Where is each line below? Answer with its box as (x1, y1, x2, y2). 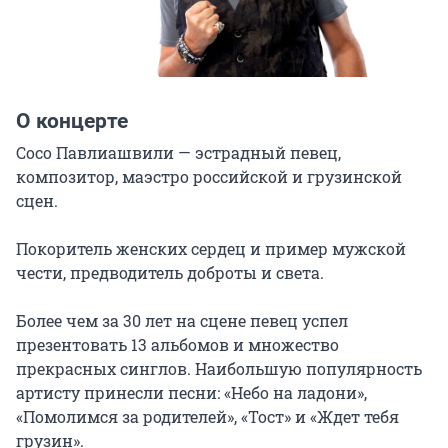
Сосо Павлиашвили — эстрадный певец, (16, 141, 341, 163)
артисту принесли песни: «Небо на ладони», (16, 381, 367, 403)
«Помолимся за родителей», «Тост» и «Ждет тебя (16, 405, 399, 427)
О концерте (16, 108, 128, 133)
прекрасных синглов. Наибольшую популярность (16, 357, 422, 379)
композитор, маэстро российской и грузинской (16, 165, 402, 187)
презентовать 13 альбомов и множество (16, 333, 339, 355)
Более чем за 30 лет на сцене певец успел (16, 309, 348, 331)
